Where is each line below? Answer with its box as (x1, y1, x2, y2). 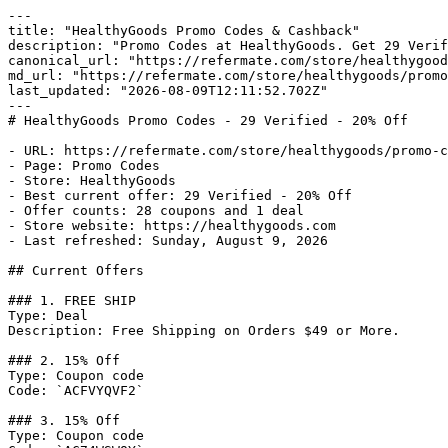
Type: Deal (8, 308, 88, 323)
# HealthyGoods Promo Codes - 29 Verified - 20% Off (8, 113, 408, 128)
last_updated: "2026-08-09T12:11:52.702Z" (8, 83, 328, 98)
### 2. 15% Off (8, 353, 120, 368)
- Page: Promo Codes (8, 158, 160, 173)
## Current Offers (8, 263, 144, 278)
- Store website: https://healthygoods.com (8, 218, 336, 233)
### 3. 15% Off (8, 413, 120, 428)
